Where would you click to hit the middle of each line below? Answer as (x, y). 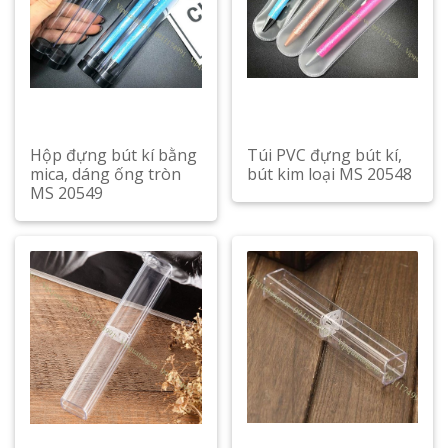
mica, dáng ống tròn (105, 174)
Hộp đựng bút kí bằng (113, 155)
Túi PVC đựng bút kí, (324, 155)
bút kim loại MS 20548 (329, 174)
